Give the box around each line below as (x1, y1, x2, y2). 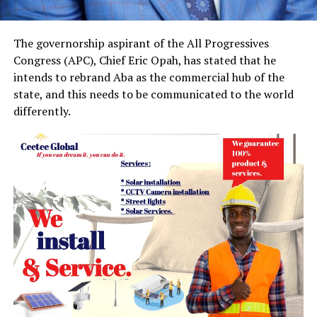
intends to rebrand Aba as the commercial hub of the (13, 69, 284, 85)
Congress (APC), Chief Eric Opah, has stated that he (13, 52, 276, 68)
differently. (13, 103, 71, 119)
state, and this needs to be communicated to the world (13, 86, 294, 102)
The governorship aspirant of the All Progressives (13, 35, 269, 51)
